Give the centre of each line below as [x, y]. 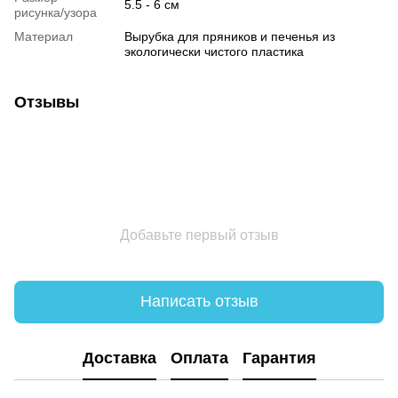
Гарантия [279, 358]
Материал [44, 36]
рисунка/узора [56, 12]
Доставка [119, 358]
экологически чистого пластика [214, 51]
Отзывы [47, 102]
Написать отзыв [199, 302]
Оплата [199, 358]
